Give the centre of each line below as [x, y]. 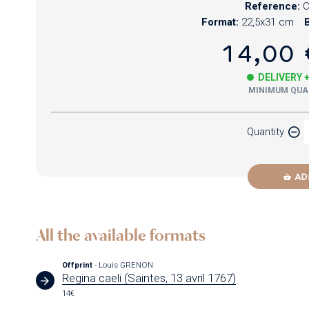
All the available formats [120, 235]
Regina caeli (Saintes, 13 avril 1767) [149, 278]
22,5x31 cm [267, 22]
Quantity [266, 131]
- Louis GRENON [124, 265]
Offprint [79, 265]
